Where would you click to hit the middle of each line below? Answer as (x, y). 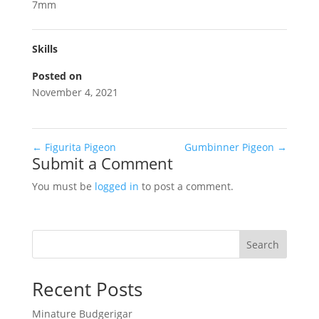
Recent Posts (87, 289)
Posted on (57, 76)
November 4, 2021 (75, 92)
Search (263, 244)
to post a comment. (186, 186)
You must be (63, 186)
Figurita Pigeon (79, 147)
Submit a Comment (102, 163)
